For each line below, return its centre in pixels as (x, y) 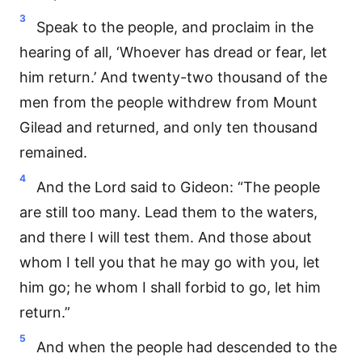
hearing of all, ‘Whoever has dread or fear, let (173, 52)
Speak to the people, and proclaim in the (175, 27)
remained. (53, 152)
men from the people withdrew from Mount (168, 102)
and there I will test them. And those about (166, 237)
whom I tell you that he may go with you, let (170, 262)
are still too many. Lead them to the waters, (168, 212)
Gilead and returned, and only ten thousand (168, 127)
